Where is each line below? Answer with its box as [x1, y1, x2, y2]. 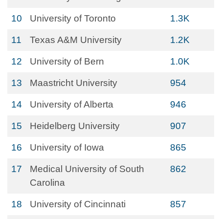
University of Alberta [30, 99, 113, 109]
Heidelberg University [30, 121, 120, 131]
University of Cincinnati [30, 199, 126, 209]
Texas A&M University [30, 35, 122, 45]
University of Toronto [30, 13, 116, 23]
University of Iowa [30, 142, 104, 153]
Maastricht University [30, 78, 117, 88]
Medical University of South [30, 164, 144, 174]
